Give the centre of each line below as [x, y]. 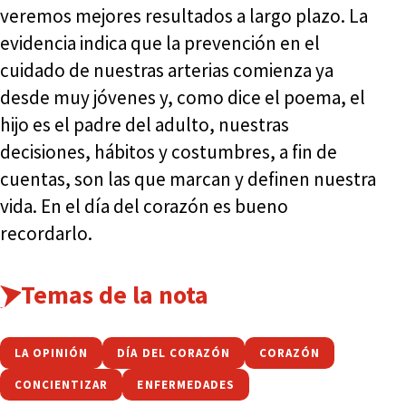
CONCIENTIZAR [62, 384]
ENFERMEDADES [186, 384]
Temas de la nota [114, 294]
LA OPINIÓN [52, 353]
